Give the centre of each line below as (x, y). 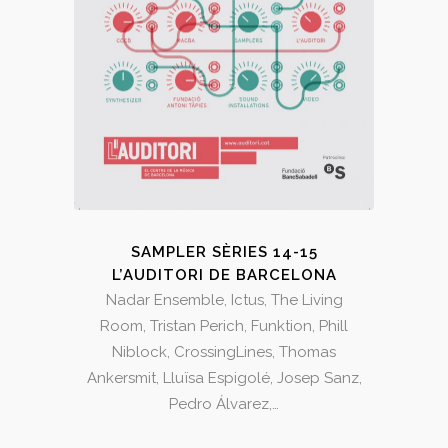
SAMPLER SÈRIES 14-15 (224, 252)
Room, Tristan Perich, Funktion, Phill (224, 326)
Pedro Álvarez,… (224, 404)
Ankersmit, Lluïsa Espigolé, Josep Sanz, (224, 378)
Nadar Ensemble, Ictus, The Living (224, 300)
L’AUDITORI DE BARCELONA (224, 275)
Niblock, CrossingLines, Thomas (224, 352)
